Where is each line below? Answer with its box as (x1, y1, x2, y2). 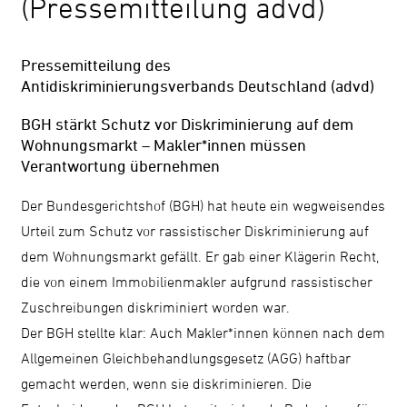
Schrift (317, 117, 360, 134)
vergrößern (317, 141, 389, 157)
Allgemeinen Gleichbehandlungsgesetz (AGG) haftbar (21, 349, 352, 366)
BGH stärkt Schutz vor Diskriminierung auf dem (21, 114, 354, 134)
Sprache (317, 232, 370, 248)
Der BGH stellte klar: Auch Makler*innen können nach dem (21, 323, 386, 341)
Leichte (317, 208, 363, 224)
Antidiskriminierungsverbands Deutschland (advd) (21, 76, 375, 96)
